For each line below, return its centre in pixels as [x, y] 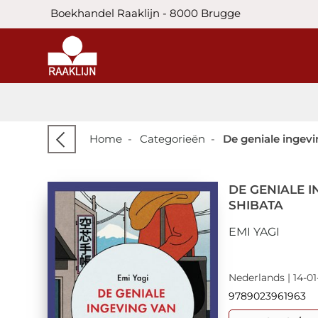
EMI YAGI [254, 232]
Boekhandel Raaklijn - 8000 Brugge [144, 13]
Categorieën [173, 139]
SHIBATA [256, 205]
